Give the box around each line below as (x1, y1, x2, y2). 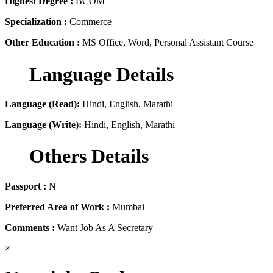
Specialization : (5, 16, 69, 27)
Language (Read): (5, 99, 80, 109)
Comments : (5, 222, 57, 233)
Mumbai (112, 201, 144, 212)
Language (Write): (5, 119, 82, 130)
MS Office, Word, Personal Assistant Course (82, 37, 253, 48)
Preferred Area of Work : (5, 201, 112, 212)
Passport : (5, 180, 49, 191)
